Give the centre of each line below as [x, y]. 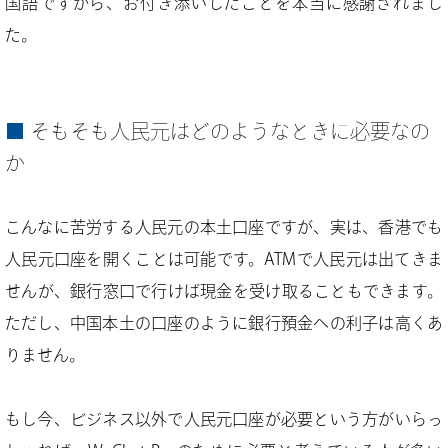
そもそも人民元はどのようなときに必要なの [230, 131]
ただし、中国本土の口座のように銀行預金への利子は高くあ [224, 323]
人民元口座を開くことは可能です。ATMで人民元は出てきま [224, 259]
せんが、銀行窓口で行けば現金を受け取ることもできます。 [224, 291]
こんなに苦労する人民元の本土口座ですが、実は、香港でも [224, 227]
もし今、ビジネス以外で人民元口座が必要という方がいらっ [224, 419]
